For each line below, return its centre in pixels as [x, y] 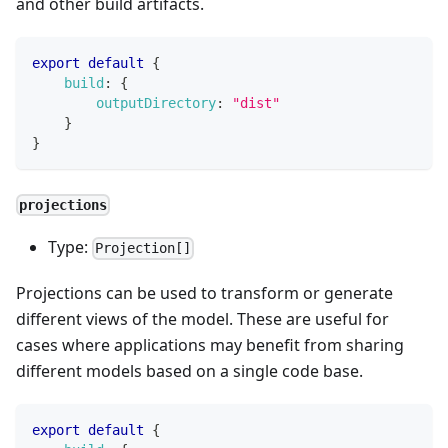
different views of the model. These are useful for [202, 319]
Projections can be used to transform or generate [204, 293]
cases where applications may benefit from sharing [210, 345]
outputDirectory [156, 102]
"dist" [256, 102]
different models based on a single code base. [189, 371]
